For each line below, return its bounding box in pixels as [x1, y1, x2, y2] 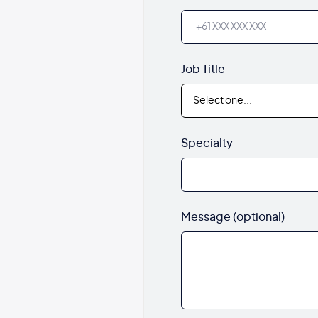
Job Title [180, 63, 225, 75]
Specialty [180, 137, 233, 149]
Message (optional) [180, 211, 285, 223]
